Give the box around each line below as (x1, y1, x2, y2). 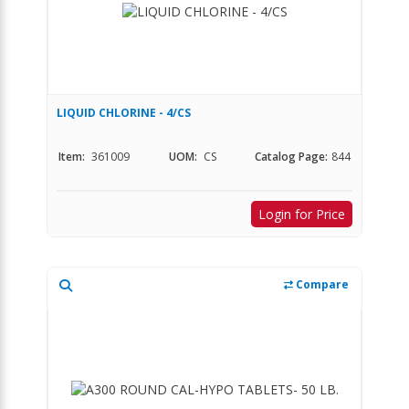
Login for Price (258, 204, 345, 223)
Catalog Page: (255, 148, 328, 164)
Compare (293, 276, 349, 292)
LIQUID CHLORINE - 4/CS (57, 104, 191, 121)
